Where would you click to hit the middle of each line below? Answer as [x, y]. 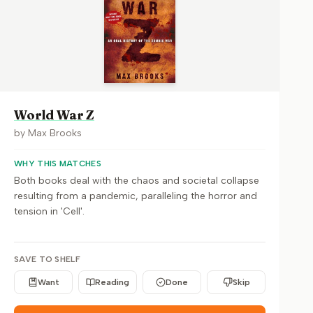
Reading [112, 282]
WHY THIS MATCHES [58, 163]
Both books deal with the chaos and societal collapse [137, 181]
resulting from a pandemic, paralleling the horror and [136, 196]
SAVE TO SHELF [47, 259]
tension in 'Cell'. [49, 211]
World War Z [54, 115]
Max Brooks [55, 133]
